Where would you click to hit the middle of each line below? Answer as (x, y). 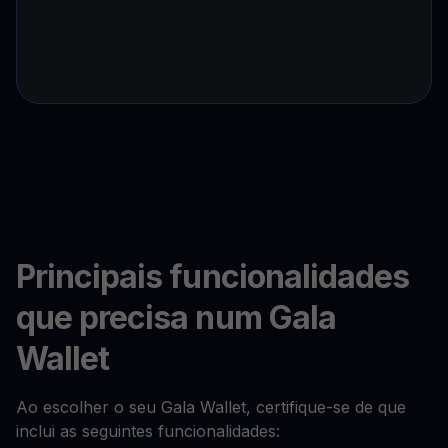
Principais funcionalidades (213, 277)
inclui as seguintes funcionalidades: (148, 431)
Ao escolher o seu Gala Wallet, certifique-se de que (211, 407)
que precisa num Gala (176, 318)
